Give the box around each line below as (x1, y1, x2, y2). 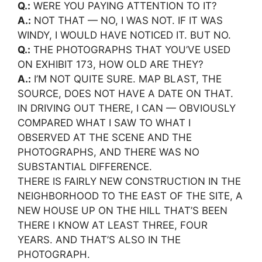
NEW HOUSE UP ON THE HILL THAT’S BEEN (18, 204, 227, 216)
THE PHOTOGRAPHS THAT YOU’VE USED (30, 43, 230, 56)
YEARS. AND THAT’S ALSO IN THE (18, 233, 181, 246)
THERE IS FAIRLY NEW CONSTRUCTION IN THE (18, 175, 241, 187)
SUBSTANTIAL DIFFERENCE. (18, 160, 152, 173)
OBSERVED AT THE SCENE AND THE (18, 131, 192, 143)
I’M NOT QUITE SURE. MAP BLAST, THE (31, 73, 222, 85)
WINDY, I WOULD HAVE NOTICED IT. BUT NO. (18, 29, 231, 41)
